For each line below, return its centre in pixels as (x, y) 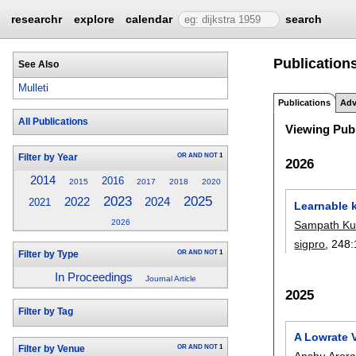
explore (94, 19)
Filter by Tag (45, 312)
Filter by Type (48, 254)
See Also (38, 64)
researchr (37, 19)
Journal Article (171, 279)
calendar (149, 19)
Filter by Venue (51, 349)
